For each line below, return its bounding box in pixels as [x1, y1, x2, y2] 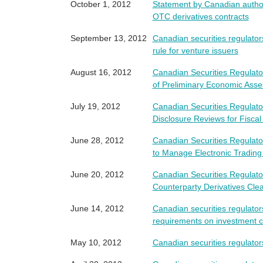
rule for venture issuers [152, 46, 238, 55]
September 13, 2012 [70, 33, 147, 43]
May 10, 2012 [70, 238, 122, 247]
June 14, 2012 [70, 204, 124, 213]
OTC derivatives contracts [152, 12, 249, 21]
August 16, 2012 [70, 68, 131, 77]
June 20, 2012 [70, 170, 124, 179]
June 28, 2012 [70, 136, 124, 145]
